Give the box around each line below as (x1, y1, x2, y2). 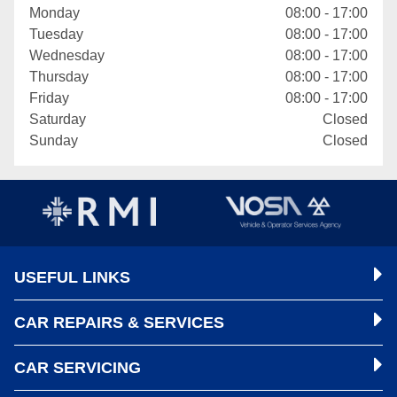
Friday (29, 90, 69, 105)
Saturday (29, 112, 86, 127)
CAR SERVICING (14, 359, 141, 377)
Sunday (29, 133, 78, 148)
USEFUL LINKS (14, 269, 130, 286)
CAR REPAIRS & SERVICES (14, 314, 224, 331)
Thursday (29, 69, 89, 84)
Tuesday (29, 27, 83, 42)
